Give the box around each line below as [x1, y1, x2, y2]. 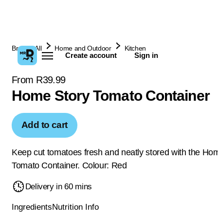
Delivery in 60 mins [25, 182, 92, 191]
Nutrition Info [52, 202, 99, 212]
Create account [65, 51, 117, 59]
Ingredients [12, 202, 52, 212]
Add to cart [21, 120, 68, 130]
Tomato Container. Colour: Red [12, 160, 127, 170]
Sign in [134, 51, 158, 59]
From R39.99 [12, 74, 66, 85]
